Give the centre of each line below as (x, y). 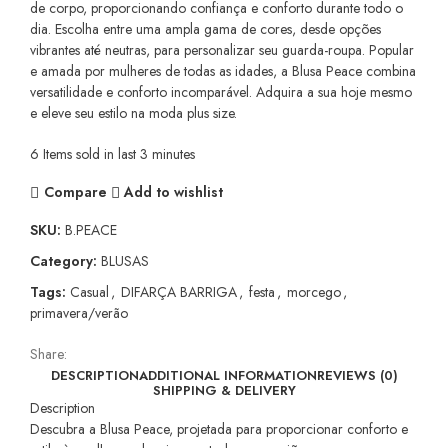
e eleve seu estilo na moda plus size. (133, 112)
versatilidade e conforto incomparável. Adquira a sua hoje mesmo (221, 91)
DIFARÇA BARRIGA (179, 291)
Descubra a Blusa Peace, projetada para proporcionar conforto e (219, 428)
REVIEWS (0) (357, 375)
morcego (314, 291)
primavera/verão (79, 312)
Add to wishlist (174, 192)
